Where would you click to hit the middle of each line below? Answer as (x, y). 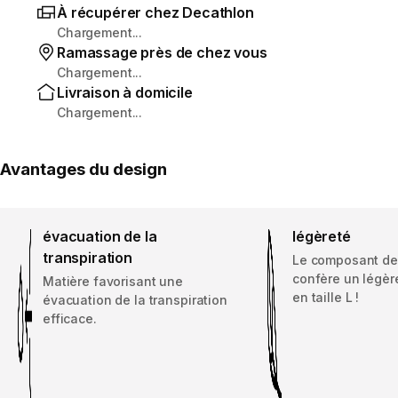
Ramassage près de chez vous (162, 52)
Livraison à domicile (125, 92)
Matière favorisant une (113, 281)
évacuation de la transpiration (135, 299)
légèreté (322, 236)
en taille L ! (326, 297)
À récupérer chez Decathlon (155, 12)
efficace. (70, 318)
